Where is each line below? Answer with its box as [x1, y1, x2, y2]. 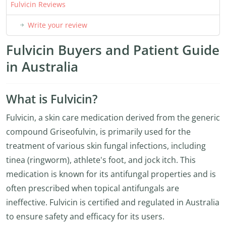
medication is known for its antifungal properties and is [6, 168, 216, 180]
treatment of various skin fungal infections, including [6, 140, 206, 151]
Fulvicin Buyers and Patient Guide [6, 41, 219, 59]
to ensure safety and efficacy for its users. [6, 211, 164, 222]
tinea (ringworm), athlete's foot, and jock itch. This [6, 154, 196, 165]
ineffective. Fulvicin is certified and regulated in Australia [6, 197, 219, 208]
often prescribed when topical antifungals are [6, 183, 179, 194]
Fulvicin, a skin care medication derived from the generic [6, 112, 220, 123]
